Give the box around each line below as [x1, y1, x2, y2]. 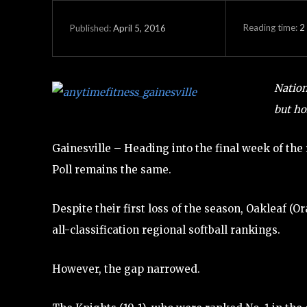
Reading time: [243, 21, 299, 33]
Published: [70, 23, 111, 34]
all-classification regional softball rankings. [52, 223, 280, 236]
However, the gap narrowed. [52, 262, 200, 275]
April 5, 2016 [113, 22, 166, 34]
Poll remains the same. [52, 162, 171, 176]
